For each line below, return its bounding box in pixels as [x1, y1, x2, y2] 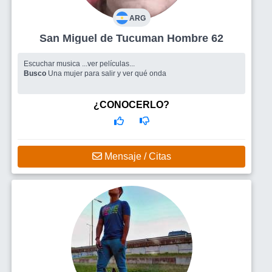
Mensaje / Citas [101, 151, 171, 161]
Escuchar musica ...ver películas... [24, 59, 135, 68]
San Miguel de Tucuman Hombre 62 [167, 32, 223, 44]
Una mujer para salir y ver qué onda [48, 69, 166, 78]
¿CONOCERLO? [93, 100, 169, 110]
